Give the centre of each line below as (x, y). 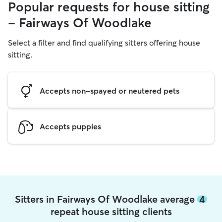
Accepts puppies (70, 126)
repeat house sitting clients (111, 211)
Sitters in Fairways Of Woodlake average (106, 199)
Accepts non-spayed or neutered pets (110, 90)
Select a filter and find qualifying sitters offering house (104, 43)
